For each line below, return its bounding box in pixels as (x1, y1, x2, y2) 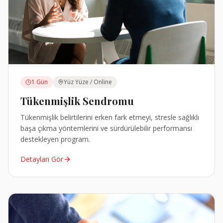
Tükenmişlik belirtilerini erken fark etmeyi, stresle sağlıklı (20, 112, 199, 122)
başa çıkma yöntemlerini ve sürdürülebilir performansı (20, 123, 192, 133)
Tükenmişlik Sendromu (20, 94, 134, 108)
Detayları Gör (20, 154, 63, 164)
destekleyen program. (20, 134, 90, 144)
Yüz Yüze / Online (64, 78, 112, 87)
